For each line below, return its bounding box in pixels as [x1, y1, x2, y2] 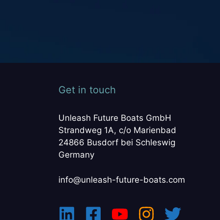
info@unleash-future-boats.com [58, 174, 185, 185]
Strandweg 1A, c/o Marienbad [58, 125, 176, 135]
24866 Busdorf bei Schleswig [58, 137, 175, 147]
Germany [58, 150, 94, 160]
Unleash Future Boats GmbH [58, 113, 171, 123]
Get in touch [58, 84, 116, 96]
